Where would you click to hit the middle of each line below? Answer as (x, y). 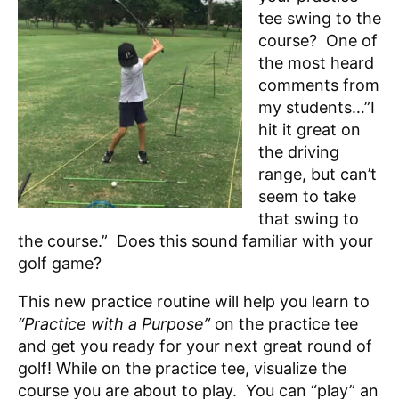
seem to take (307, 196)
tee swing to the (320, 18)
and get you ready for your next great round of (195, 346)
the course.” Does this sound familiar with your (195, 241)
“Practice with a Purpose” (116, 324)
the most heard (316, 63)
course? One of (318, 41)
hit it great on (309, 130)
